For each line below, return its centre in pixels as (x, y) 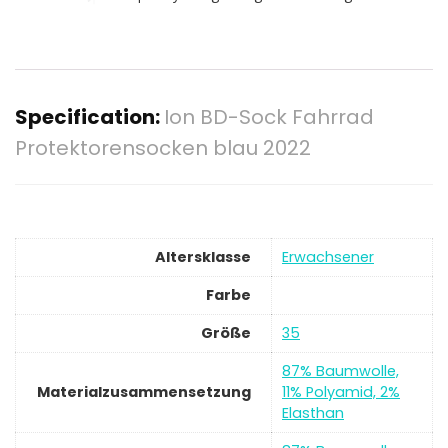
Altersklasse (203, 257)
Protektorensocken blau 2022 (163, 148)
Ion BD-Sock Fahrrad (269, 117)
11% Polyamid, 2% (341, 392)
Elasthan (313, 413)
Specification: (89, 117)
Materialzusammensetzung (144, 392)
